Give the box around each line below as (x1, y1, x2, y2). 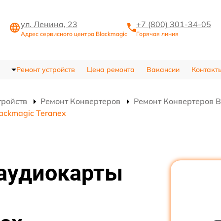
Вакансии (146, 65, 180, 74)
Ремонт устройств (16, 65, 75, 74)
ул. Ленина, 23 (20, 19, 77, 29)
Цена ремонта (86, 65, 135, 74)
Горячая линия (136, 30, 179, 37)
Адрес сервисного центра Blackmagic (20, 30, 127, 37)
